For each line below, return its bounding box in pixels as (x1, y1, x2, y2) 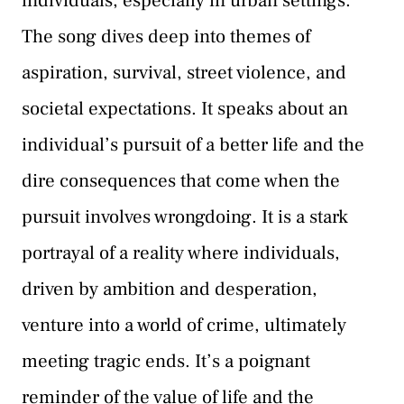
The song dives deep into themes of (22, 24, 310, 50)
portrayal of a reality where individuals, (22, 241, 340, 266)
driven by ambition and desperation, (22, 277, 317, 302)
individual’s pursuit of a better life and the (22, 133, 364, 158)
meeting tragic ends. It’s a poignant (22, 349, 310, 374)
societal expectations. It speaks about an (22, 96, 348, 122)
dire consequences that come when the (22, 169, 340, 194)
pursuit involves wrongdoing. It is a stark (22, 205, 348, 230)
